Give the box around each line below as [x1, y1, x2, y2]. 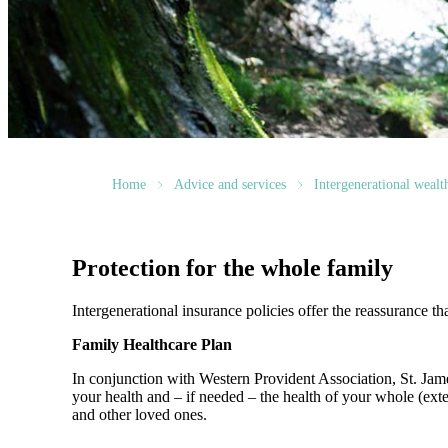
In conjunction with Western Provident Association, [72, 369, 400, 387]
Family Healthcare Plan [72, 335, 232, 353]
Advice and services [174, 177, 286, 192]
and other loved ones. [72, 405, 207, 423]
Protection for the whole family [72, 254, 393, 281]
